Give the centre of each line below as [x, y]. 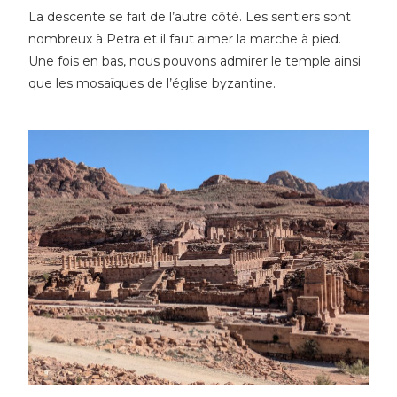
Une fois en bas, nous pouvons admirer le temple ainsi [195, 61]
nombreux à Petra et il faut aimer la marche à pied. [185, 39]
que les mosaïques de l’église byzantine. [152, 83]
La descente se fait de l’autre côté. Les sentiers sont [190, 16]
